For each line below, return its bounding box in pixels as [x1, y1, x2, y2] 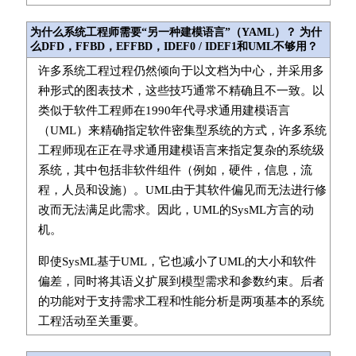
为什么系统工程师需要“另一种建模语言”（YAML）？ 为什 [29, 26, 322, 38]
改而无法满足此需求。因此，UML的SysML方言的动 [37, 203, 314, 216]
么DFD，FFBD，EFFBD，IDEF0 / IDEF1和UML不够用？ [29, 41, 318, 52]
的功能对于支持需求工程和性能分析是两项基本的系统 [37, 295, 324, 308]
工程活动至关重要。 [37, 315, 145, 327]
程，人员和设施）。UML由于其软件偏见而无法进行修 [37, 184, 327, 196]
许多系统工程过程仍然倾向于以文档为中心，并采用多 [37, 64, 324, 77]
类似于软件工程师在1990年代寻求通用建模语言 [37, 104, 290, 117]
